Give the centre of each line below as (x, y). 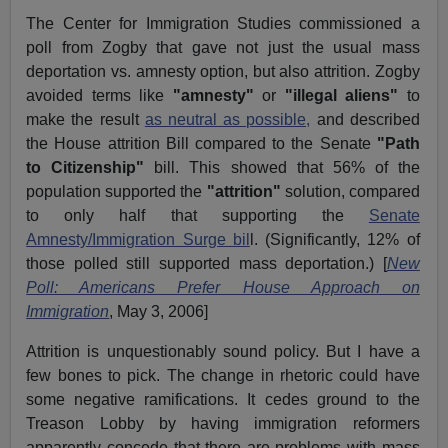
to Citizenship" (85, 167)
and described (365, 119)
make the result (85, 119)
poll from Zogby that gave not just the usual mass (223, 47)
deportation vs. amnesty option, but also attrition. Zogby (223, 71)
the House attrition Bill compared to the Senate (201, 143)
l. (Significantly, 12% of (334, 239)
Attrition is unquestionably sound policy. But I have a (223, 351)
